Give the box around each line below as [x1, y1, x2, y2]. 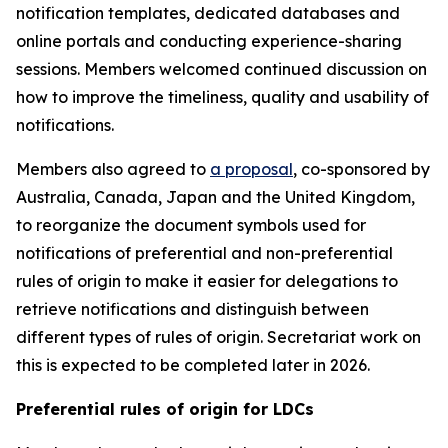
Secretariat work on [267, 327, 421, 347]
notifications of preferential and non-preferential [16, 243, 393, 263]
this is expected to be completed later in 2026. [16, 355, 370, 375]
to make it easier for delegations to [125, 271, 398, 291]
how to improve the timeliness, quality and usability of [16, 87, 429, 107]
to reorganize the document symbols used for [16, 215, 366, 235]
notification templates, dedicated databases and [16, 3, 400, 23]
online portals [16, 31, 120, 51]
